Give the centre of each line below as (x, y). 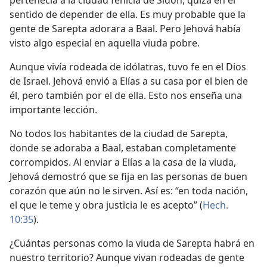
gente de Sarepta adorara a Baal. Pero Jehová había (125, 29)
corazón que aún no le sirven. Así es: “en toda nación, (129, 191)
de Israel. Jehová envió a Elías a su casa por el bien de (129, 81)
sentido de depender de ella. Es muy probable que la (128, 15)
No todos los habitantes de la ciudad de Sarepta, (119, 134)
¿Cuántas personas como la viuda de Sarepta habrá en (132, 243)
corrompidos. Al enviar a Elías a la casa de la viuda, (123, 162)
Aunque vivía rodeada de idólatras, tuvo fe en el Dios (128, 67)
